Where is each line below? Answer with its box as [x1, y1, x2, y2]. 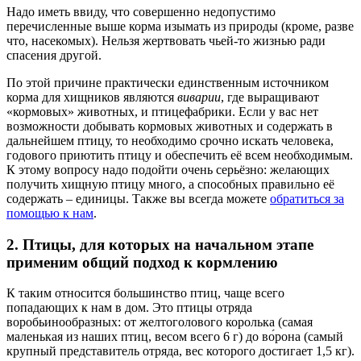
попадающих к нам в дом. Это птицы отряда [6, 301, 252, 315]
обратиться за [270, 191, 344, 205]
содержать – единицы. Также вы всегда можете [6, 191, 270, 205]
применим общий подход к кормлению [6, 253, 278, 271]
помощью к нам [6, 205, 93, 220]
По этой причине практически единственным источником [6, 75, 329, 89]
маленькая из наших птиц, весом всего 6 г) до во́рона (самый [6, 330, 343, 344]
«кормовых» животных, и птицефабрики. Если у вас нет [6, 104, 318, 118]
